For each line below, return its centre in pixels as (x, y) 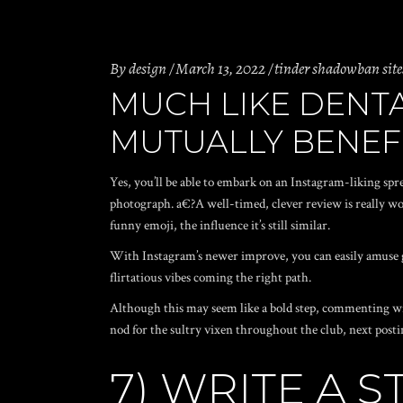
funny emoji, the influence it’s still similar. (220, 225)
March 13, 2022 (220, 68)
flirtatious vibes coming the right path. (210, 278)
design (148, 68)
